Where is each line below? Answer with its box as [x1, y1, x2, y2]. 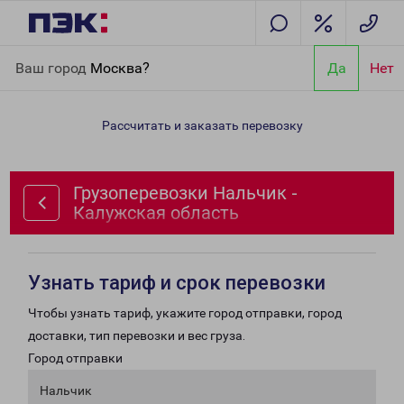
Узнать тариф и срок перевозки [28, 271, 326, 294]
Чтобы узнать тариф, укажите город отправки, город [28, 306, 342, 320]
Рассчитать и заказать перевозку [101, 118, 303, 133]
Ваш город [15, 59, 90, 77]
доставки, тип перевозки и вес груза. [28, 328, 245, 343]
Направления [69, 49, 149, 63]
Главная [14, 49, 63, 63]
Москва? [90, 59, 150, 77]
